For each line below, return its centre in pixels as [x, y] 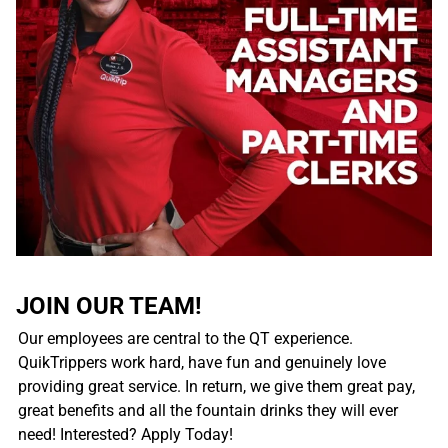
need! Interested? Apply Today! [125, 434]
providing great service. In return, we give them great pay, [216, 386]
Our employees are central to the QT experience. [185, 338]
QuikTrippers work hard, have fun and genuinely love [202, 362]
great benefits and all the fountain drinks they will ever [208, 410]
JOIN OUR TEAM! [109, 305]
